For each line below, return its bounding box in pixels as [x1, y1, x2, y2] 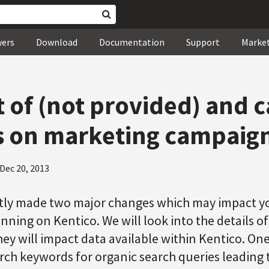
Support [186, 36, 220, 48]
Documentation [99, 36, 165, 48]
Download [36, 36, 77, 48]
